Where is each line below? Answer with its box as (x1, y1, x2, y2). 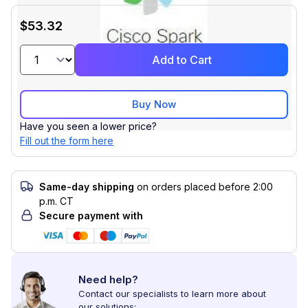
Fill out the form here (20, 135, 113, 146)
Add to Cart (151, 53, 212, 67)
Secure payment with (39, 210, 143, 221)
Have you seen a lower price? (20, 120, 157, 132)
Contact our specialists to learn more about (78, 288, 266, 299)
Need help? (78, 273, 138, 286)
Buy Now (132, 98, 176, 111)
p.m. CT (39, 195, 74, 207)
